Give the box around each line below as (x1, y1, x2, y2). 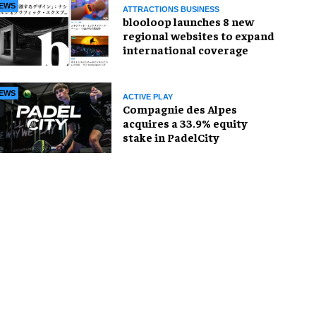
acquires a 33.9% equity (123, 115, 248, 130)
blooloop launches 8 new (123, 13, 254, 28)
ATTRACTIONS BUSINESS (123, 4, 219, 13)
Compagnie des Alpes (123, 101, 237, 116)
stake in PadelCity (123, 129, 219, 144)
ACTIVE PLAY (123, 92, 173, 101)
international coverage (123, 42, 248, 56)
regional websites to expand (123, 28, 274, 42)
